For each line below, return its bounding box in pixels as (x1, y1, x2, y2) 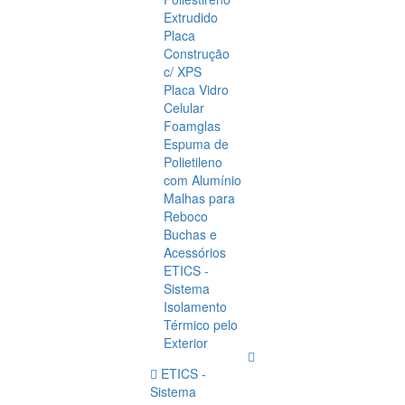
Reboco (164, 207, 208, 225)
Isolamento (164, 297, 227, 316)
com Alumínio (164, 171, 241, 189)
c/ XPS (164, 62, 202, 80)
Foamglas (164, 117, 221, 135)
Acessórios (164, 243, 226, 261)
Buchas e (164, 225, 217, 243)
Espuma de (164, 135, 229, 153)
